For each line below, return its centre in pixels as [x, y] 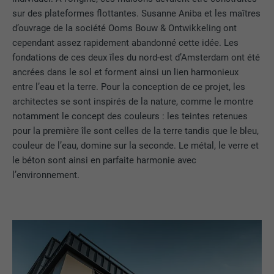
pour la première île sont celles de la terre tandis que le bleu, [136, 131]
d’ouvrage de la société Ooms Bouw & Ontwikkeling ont [125, 28]
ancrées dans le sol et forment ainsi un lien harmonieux [126, 72]
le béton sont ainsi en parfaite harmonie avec [105, 160]
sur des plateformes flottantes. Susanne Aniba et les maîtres [137, 13]
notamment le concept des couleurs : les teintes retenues [130, 116]
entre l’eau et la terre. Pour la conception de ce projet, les [129, 87]
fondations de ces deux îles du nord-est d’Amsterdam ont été [136, 57]
